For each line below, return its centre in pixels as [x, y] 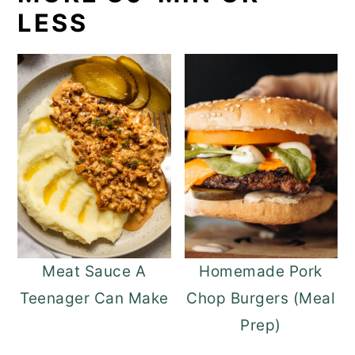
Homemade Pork [261, 271]
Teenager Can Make [94, 298]
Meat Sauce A [94, 271]
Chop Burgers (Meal [261, 298]
